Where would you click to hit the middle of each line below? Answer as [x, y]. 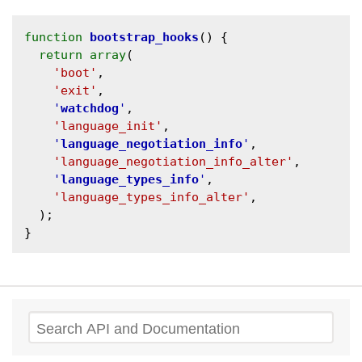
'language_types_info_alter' [152, 198]
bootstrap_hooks [144, 38]
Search [53, 329]
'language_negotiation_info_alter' [173, 162]
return [61, 55]
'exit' [75, 91]
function [53, 38]
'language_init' [108, 126]
